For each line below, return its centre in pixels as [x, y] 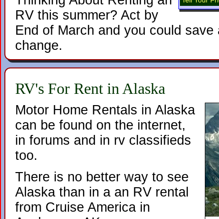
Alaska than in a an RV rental [102, 192]
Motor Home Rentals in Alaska [105, 110]
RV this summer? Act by [87, 15]
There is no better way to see [102, 177]
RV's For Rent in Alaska [90, 89]
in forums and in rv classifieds [103, 140]
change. [39, 45]
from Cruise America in [83, 207]
